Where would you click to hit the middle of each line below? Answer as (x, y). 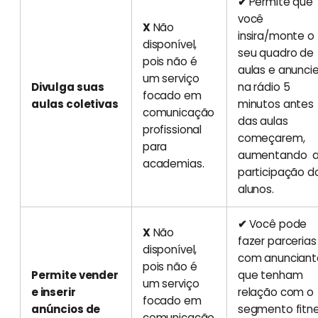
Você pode (278, 224)
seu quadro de (275, 53)
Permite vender (75, 275)
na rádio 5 (264, 87)
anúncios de (66, 309)
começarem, (271, 138)
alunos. (256, 189)
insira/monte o (276, 35)
